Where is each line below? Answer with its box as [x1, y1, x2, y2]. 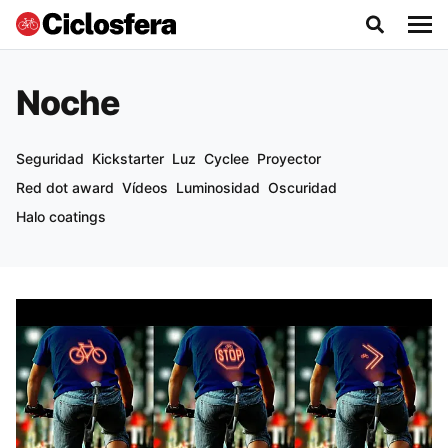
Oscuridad [268, 179, 337, 196]
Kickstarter [92, 150, 164, 167]
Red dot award [16, 179, 114, 196]
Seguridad [16, 150, 84, 167]
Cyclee [204, 150, 249, 167]
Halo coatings [16, 208, 106, 225]
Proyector [257, 150, 321, 167]
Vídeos [122, 179, 168, 196]
